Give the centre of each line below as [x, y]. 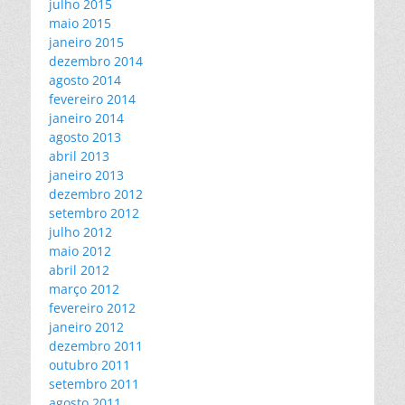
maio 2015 [80, 23]
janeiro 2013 [86, 175]
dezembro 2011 [96, 346]
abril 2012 [79, 270]
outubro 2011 [89, 365]
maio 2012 [80, 251]
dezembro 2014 [96, 61]
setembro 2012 [94, 213]
